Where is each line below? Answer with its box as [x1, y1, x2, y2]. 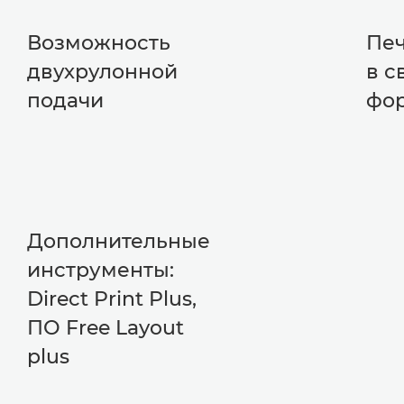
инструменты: [27, 258, 175, 282]
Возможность [27, 31, 171, 55]
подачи [27, 88, 105, 113]
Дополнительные [27, 229, 211, 253]
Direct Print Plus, [27, 287, 197, 311]
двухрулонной [27, 60, 179, 84]
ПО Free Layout [27, 316, 185, 340]
